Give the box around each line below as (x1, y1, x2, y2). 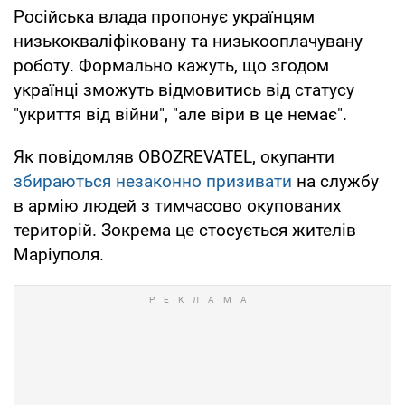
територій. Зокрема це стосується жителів (14, 219, 356, 240)
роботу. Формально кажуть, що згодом (14, 54, 329, 76)
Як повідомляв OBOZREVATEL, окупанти (14, 146, 334, 167)
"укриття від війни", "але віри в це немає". (14, 103, 347, 125)
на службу (292, 170, 379, 192)
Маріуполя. (14, 243, 104, 265)
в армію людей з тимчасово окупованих (14, 194, 341, 216)
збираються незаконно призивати (14, 170, 292, 192)
